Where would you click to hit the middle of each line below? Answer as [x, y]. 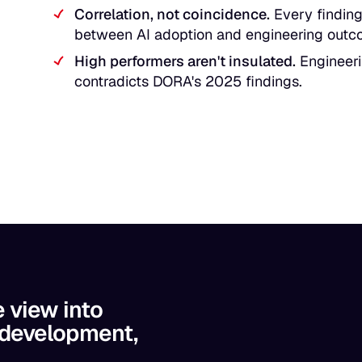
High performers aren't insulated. [185, 61]
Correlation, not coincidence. [172, 14]
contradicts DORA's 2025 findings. [188, 81]
